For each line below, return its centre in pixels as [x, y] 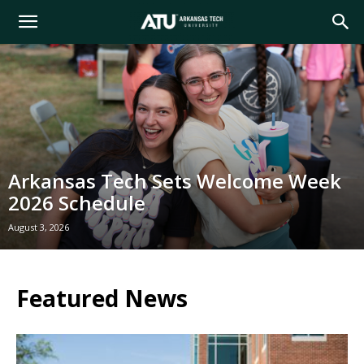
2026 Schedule [77, 202]
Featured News [102, 298]
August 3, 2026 [39, 227]
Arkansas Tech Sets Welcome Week [175, 180]
